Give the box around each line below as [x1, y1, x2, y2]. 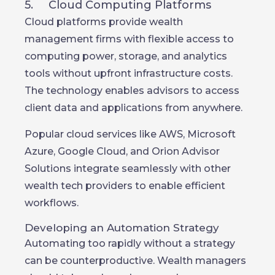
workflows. [25, 197, 79, 209]
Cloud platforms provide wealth [25, 16, 183, 28]
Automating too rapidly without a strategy [25, 238, 235, 249]
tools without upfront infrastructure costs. [25, 68, 233, 79]
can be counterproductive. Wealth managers [25, 255, 246, 266]
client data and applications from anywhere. [25, 102, 242, 114]
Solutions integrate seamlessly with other [25, 163, 231, 174]
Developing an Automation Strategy [25, 222, 219, 234]
